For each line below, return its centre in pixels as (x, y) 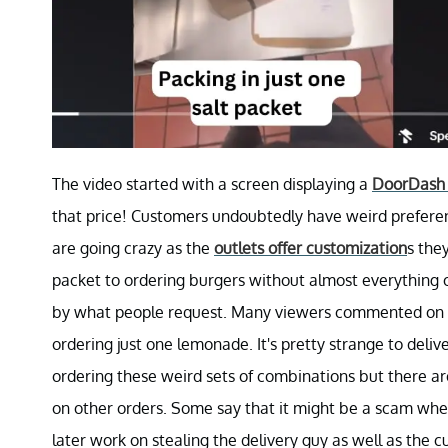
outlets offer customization (310, 248)
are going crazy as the (133, 248)
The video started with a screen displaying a (212, 184)
